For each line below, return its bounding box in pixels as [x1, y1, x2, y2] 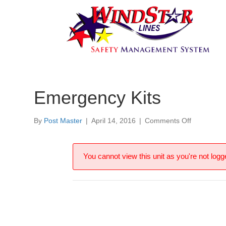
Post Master [44, 117, 83, 125]
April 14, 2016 [91, 117, 136, 125]
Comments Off [145, 117, 192, 125]
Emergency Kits [34, 87, 161, 108]
